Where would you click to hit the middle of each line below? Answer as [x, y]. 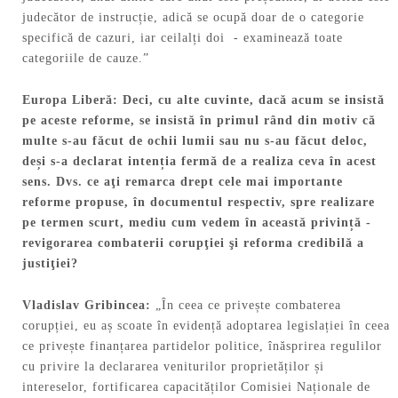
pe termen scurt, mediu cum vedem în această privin [186, 223]
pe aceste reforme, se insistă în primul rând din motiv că [199, 121]
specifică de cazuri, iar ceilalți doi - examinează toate [183, 38]
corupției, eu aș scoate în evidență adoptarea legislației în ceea [206, 326]
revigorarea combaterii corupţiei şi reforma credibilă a [193, 243]
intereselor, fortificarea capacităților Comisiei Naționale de [196, 387]
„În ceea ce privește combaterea [248, 305]
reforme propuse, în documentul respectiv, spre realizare [201, 203]
